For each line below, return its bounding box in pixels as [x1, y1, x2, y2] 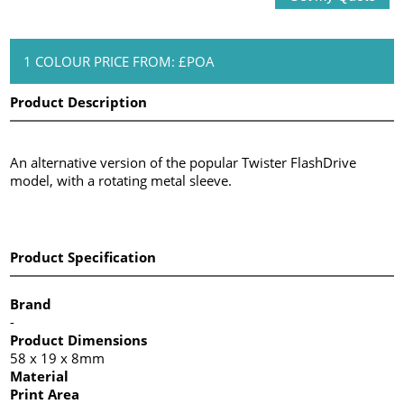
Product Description [10, 92, 148, 111]
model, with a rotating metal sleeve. [10, 170, 233, 189]
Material [10, 366, 69, 385]
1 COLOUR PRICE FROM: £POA [23, 51, 216, 70]
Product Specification [10, 247, 157, 266]
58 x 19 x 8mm [10, 348, 106, 367]
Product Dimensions [10, 330, 148, 349]
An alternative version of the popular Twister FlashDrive [10, 152, 357, 171]
